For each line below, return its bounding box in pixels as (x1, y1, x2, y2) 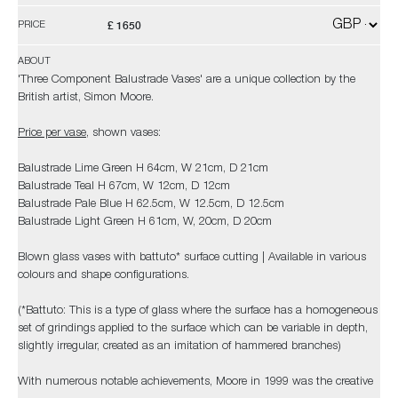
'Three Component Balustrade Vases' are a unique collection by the (18, 75, 355, 86)
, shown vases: (86, 128, 161, 139)
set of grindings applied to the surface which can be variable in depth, (18, 323, 368, 335)
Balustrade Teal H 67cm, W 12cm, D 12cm (18, 181, 230, 193)
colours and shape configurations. (18, 270, 189, 282)
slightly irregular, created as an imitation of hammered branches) (18, 341, 341, 353)
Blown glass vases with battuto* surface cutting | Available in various (18, 252, 366, 264)
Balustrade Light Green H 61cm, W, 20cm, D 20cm (18, 217, 272, 228)
